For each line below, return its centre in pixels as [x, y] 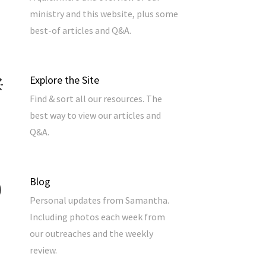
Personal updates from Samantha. [99, 200]
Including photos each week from [97, 217]
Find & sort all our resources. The [96, 99]
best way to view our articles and [95, 115]
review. [43, 250]
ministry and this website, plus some [104, 14]
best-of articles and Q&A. [80, 31]
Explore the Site [64, 80]
